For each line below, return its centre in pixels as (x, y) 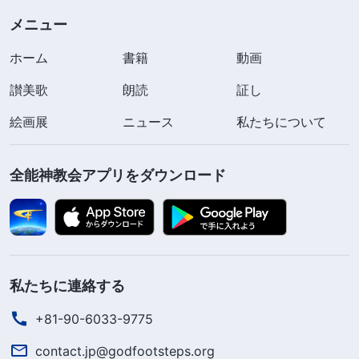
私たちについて (281, 121)
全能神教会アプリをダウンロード (118, 175)
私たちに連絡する (67, 285)
